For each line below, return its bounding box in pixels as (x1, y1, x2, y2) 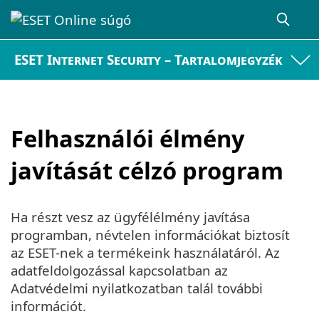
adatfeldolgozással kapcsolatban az (11, 261, 228, 280)
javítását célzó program (11, 154, 283, 187)
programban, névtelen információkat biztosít (11, 226, 290, 244)
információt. (11, 297, 86, 315)
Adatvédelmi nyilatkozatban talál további (11, 279, 263, 298)
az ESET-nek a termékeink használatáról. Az (11, 244, 280, 262)
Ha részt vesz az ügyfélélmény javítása (11, 208, 250, 226)
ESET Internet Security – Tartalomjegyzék (14, 51, 283, 69)
